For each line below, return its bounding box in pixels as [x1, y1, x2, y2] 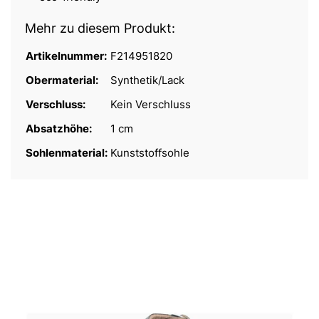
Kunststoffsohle [110, 146, 189, 160]
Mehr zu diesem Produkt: [25, 21, 175, 36]
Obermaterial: [26, 73, 100, 88]
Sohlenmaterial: [26, 146, 110, 160]
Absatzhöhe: [26, 122, 94, 136]
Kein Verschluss [110, 98, 191, 112]
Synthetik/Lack [110, 73, 184, 88]
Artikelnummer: [26, 49, 109, 63]
